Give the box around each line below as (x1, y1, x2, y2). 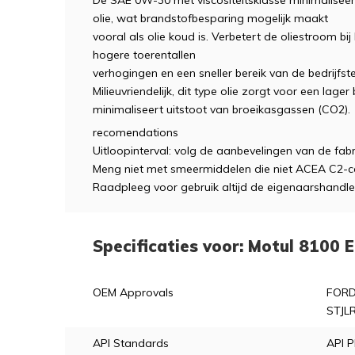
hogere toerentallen (93, 48, 196, 62)
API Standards (93, 336, 169, 350)
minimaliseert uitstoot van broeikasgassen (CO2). (93, 102, 350, 116)
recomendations (93, 125, 178, 139)
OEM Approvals (93, 285, 174, 300)
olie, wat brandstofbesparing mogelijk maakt (93, 11, 328, 25)
